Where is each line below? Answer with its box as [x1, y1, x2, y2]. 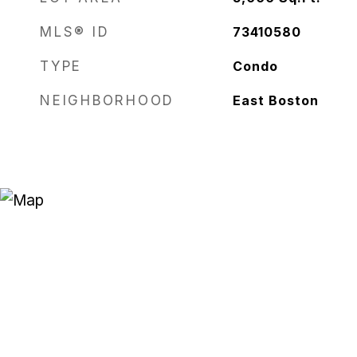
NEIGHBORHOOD [40, 92, 175, 108]
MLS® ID [40, 24, 110, 40]
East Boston [232, 92, 319, 108]
